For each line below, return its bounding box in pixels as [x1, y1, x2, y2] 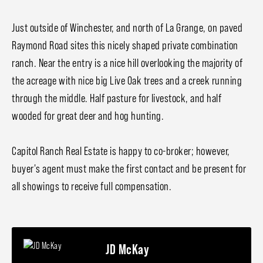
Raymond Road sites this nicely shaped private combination [12, 39, 238, 52]
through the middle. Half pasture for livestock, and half [12, 92, 221, 105]
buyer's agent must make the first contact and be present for [12, 162, 246, 176]
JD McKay [106, 241, 149, 257]
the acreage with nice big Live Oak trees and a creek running [12, 74, 242, 87]
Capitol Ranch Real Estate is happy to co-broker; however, [12, 144, 230, 158]
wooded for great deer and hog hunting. [12, 109, 164, 123]
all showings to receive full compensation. [12, 180, 171, 193]
